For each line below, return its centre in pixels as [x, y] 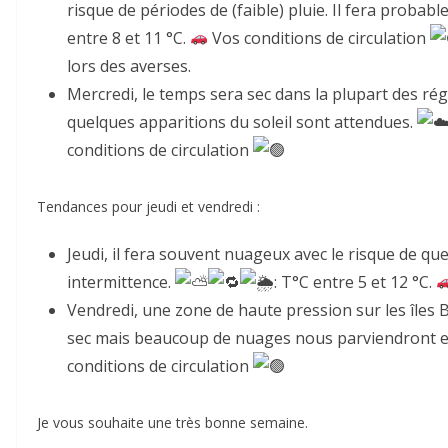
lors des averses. [129, 65]
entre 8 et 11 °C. [128, 37]
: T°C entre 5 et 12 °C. [355, 281]
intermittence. [121, 281]
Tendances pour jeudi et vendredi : [148, 206]
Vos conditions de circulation [319, 37]
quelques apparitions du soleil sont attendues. [242, 121]
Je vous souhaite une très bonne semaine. [172, 422]
